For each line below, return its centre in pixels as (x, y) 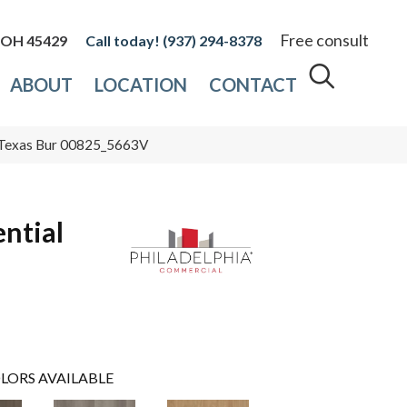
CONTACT (253, 85)
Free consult (324, 40)
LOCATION (141, 85)
